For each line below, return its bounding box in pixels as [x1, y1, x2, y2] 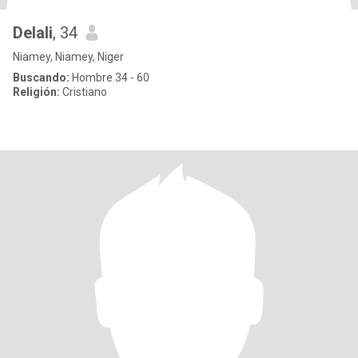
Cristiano [60, 86, 107, 98]
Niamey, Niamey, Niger [13, 50, 124, 63]
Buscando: [13, 71, 70, 84]
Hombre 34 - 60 [70, 71, 149, 84]
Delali [13, 23, 53, 42]
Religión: [13, 86, 60, 98]
